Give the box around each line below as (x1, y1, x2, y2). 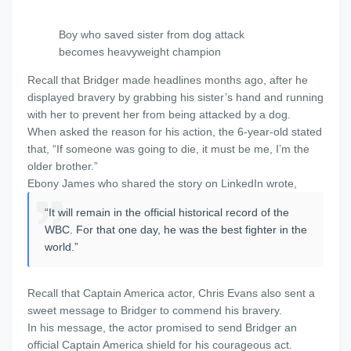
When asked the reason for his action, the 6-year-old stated (27, 125, 322, 138)
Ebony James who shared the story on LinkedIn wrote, (27, 177, 297, 190)
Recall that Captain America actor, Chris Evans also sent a (27, 287, 315, 299)
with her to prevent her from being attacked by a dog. (27, 108, 291, 121)
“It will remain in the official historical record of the (45, 206, 289, 219)
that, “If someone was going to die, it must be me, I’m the (27, 143, 309, 155)
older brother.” (27, 160, 98, 172)
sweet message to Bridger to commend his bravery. (27, 304, 282, 317)
